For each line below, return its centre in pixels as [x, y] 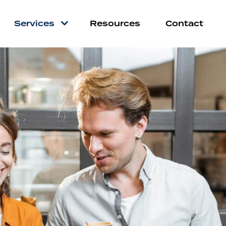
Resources [115, 24]
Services [34, 24]
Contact [184, 24]
